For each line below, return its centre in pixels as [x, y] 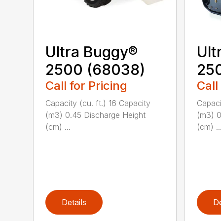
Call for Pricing [87, 85]
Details [74, 202]
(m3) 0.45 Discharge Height [96, 115]
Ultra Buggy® [92, 52]
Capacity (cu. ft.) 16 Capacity [98, 103]
